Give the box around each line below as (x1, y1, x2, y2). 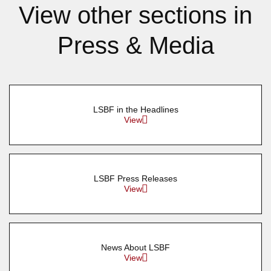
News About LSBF (101, 242, 170, 252)
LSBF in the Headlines (93, 104, 178, 114)
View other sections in (19, 1, 252, 28)
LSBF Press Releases (94, 173, 177, 183)
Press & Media (57, 31, 214, 59)
